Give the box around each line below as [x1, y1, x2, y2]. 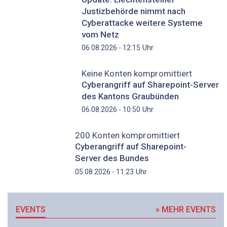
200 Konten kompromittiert [74, 130, 180, 141]
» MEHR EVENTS [156, 204, 216, 214]
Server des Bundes [74, 153, 149, 164]
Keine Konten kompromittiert [81, 68, 193, 79]
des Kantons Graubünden [81, 91, 179, 101]
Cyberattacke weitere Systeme [81, 17, 203, 28]
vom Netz [81, 29, 119, 40]
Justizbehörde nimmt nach [81, 6, 185, 16]
